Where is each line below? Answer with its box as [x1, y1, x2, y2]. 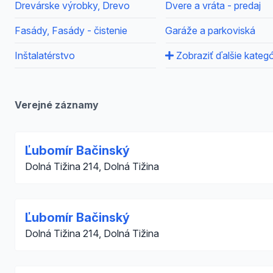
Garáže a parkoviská [165, 24, 256, 37]
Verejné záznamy [15, 99, 99, 111]
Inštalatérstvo [15, 49, 75, 62]
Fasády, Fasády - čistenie [15, 24, 127, 37]
